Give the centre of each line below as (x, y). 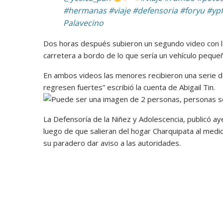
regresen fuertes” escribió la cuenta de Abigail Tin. (129, 87)
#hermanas (85, 11)
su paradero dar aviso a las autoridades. (112, 143)
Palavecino (83, 23)
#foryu (192, 11)
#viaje (119, 11)
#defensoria (155, 11)
